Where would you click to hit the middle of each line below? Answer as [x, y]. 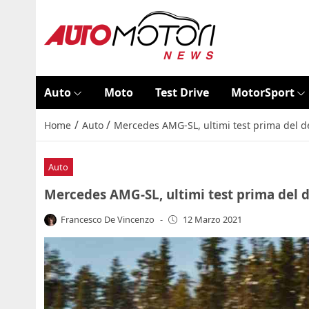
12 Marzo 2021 [212, 220]
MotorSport [262, 92]
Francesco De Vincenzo [108, 219]
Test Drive [182, 92]
